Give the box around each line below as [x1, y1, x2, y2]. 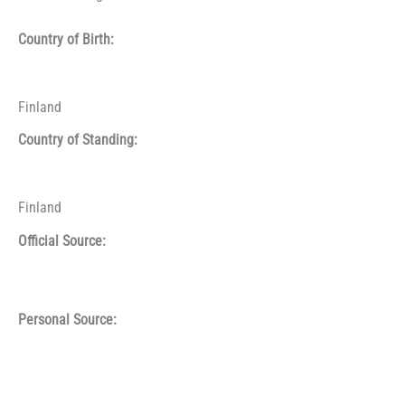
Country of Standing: [18, 132, 137, 149]
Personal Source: [18, 311, 117, 328]
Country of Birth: [18, 31, 114, 48]
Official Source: [18, 233, 106, 250]
